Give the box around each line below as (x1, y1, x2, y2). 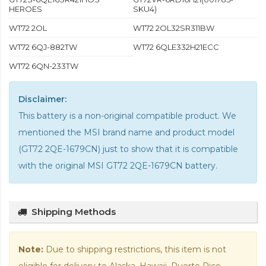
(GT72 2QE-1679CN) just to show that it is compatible (18, 144, 238, 155)
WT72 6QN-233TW (9, 61, 78, 71)
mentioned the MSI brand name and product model (18, 127, 235, 138)
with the (18, 160, 55, 172)
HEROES (9, 4, 42, 14)
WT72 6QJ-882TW (9, 42, 77, 52)
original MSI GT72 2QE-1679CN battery (55, 160, 216, 172)
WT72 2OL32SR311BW (133, 23, 214, 33)
